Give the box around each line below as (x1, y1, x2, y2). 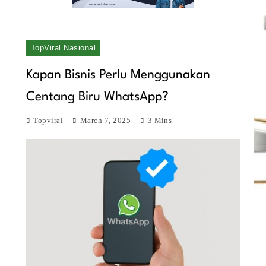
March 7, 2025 (80, 115, 131, 125)
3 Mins (147, 115, 172, 125)
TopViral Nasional (31, 43, 96, 52)
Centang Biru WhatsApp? (26, 90, 169, 103)
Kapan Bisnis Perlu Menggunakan (26, 68, 210, 81)
